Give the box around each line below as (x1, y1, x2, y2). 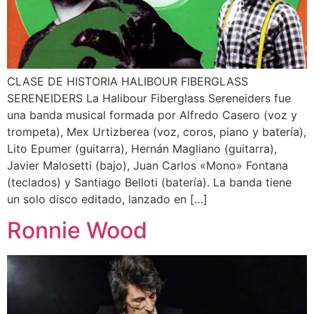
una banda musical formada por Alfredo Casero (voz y (7, 107, 297, 122)
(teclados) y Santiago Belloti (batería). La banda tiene (7, 175, 292, 189)
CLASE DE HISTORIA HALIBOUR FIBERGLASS (7, 74, 248, 88)
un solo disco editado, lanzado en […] (7, 191, 207, 206)
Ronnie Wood (7, 216, 147, 244)
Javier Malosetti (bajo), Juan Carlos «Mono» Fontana (7, 158, 288, 172)
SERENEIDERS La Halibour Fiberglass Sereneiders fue (7, 90, 291, 105)
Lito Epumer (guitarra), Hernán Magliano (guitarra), (7, 141, 277, 156)
